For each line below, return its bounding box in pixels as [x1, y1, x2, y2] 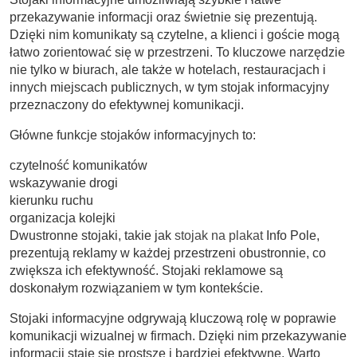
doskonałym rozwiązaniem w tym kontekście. [10, 280, 263, 295]
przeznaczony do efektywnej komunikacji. [10, 97, 244, 112]
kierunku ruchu [10, 193, 93, 207]
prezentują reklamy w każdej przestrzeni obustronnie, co [10, 245, 326, 260]
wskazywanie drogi [10, 175, 118, 190]
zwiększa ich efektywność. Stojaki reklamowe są [10, 263, 283, 277]
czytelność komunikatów [10, 158, 147, 172]
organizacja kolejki [10, 210, 116, 225]
